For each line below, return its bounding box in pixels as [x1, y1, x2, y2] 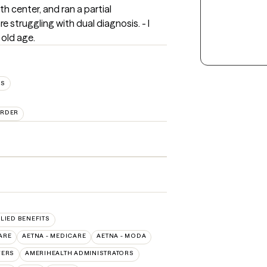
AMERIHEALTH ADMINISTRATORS [25, 249, 134, 257]
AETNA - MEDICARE [22, 231, 86, 240]
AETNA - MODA [97, 231, 147, 240]
